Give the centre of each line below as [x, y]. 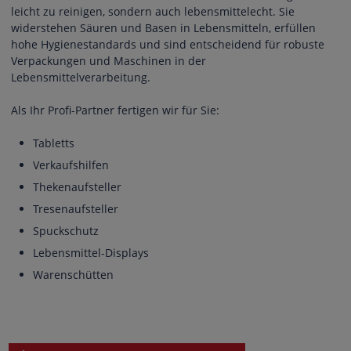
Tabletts [54, 143]
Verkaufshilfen [71, 165]
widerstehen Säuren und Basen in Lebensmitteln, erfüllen [163, 27]
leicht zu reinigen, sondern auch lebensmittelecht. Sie [153, 11]
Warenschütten [73, 274]
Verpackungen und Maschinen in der [109, 60]
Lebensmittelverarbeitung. [82, 77]
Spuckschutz [66, 230]
